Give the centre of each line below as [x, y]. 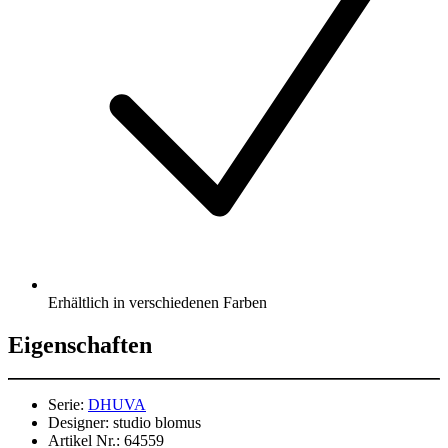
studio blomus [157, 423]
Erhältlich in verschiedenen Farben [157, 302]
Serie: [66, 405]
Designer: [78, 423]
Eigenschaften [80, 344]
